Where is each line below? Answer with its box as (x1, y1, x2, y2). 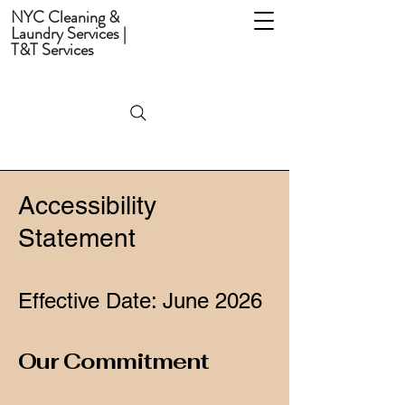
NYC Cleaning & (11, 5, 119, 29)
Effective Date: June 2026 (18, 287, 262, 313)
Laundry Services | (11, 21, 127, 45)
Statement (18, 222, 136, 252)
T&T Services (11, 37, 94, 61)
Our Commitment (18, 346, 209, 375)
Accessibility (18, 190, 156, 220)
